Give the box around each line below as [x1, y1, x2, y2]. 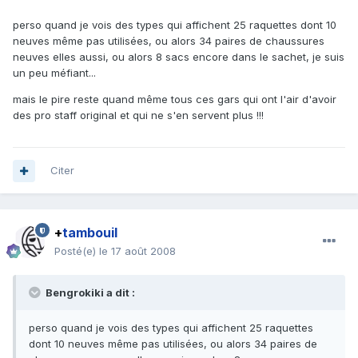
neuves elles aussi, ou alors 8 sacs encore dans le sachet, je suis [13, 50, 344, 64]
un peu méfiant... [13, 66, 96, 80]
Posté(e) [54, 245, 99, 258]
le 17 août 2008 [99, 245, 176, 258]
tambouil [62, 225, 117, 241]
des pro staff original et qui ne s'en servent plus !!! [13, 109, 264, 122]
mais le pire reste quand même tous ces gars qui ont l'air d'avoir [13, 93, 336, 106]
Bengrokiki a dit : [43, 286, 135, 300]
